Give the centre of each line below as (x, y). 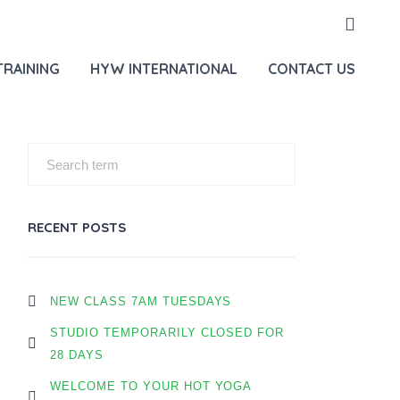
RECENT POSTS (77, 227)
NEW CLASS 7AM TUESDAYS (141, 301)
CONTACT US (312, 69)
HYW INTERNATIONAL (164, 69)
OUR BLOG (270, 38)
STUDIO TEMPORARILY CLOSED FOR (167, 333)
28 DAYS (77, 355)
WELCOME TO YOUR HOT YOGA (151, 386)
